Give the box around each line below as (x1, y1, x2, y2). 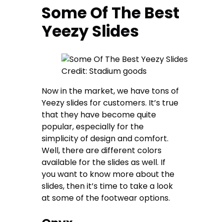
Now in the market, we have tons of (42, 85, 179, 97)
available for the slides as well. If (42, 157, 166, 168)
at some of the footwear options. (42, 192, 172, 204)
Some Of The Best (42, 2, 180, 24)
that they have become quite (42, 109, 157, 121)
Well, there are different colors (42, 145, 162, 157)
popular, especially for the (42, 121, 144, 133)
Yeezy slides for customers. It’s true (42, 97, 179, 109)
